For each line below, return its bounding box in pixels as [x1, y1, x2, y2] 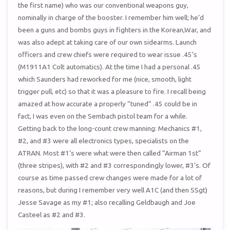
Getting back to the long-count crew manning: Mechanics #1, [18, 124, 202, 133]
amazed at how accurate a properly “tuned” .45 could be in [18, 100, 198, 108]
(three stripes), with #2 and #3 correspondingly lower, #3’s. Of [18, 161, 211, 170]
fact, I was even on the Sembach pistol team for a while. [18, 112, 188, 121]
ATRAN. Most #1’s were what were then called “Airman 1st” [18, 149, 202, 158]
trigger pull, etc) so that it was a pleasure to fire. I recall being [18, 87, 206, 96]
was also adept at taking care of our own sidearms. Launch [18, 38, 197, 47]
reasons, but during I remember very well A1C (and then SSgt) [18, 186, 208, 195]
